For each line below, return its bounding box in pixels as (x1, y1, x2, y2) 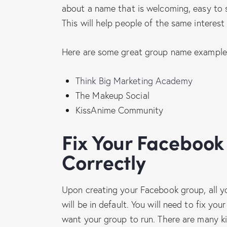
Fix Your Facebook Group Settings (62, 127, 72, 156)
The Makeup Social (75, 89, 149, 102)
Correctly (62, 147, 146, 176)
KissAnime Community (75, 104, 163, 117)
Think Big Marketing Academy (75, 74, 193, 87)
